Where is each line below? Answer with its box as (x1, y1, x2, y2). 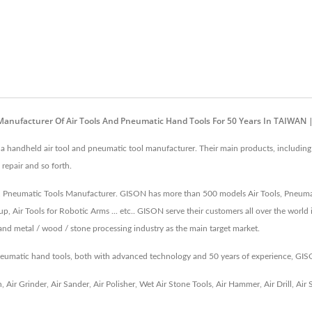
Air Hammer (216, 280, 260, 288)
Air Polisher (93, 280, 135, 288)
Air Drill (264, 280, 292, 288)
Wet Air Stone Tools (139, 280, 212, 288)
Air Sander (51, 280, 89, 288)
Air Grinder (6, 280, 47, 288)
